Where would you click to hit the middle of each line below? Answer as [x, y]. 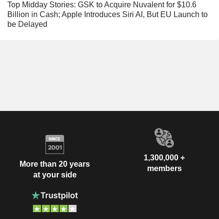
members [164, 169]
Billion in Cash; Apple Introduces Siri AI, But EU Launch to [108, 15]
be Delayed [27, 24]
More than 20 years [55, 164]
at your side [55, 175]
